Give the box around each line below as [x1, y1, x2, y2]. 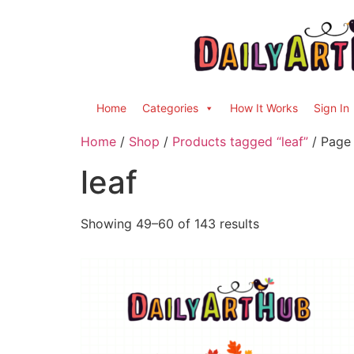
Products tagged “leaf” [172, 134, 308, 149]
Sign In [314, 101, 349, 115]
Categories [142, 101, 198, 115]
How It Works [230, 101, 298, 115]
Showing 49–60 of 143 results [81, 216, 259, 232]
